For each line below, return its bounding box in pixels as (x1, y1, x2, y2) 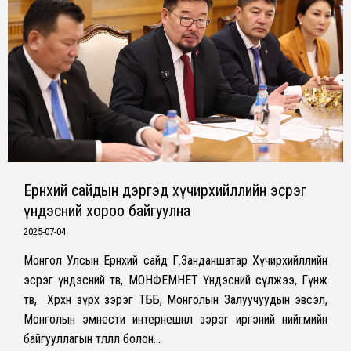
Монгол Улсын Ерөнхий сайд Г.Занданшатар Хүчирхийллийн (24, 253, 327, 269)
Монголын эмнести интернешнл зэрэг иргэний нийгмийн (24, 312, 327, 327)
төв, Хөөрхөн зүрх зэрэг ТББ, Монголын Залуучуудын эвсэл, (24, 292, 327, 308)
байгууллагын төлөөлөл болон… (24, 331, 161, 347)
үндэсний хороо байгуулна (24, 201, 190, 221)
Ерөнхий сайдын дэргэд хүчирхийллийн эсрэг (24, 181, 306, 201)
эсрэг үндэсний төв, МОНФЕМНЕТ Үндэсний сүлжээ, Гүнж (24, 273, 327, 288)
